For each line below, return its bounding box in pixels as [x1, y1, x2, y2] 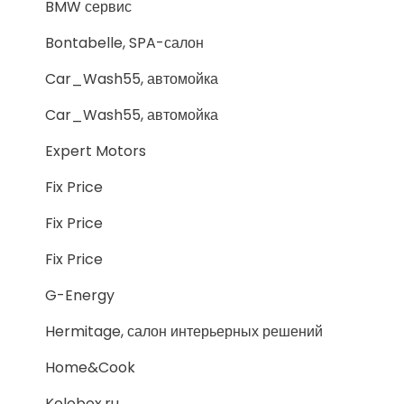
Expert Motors [45, 141, 146, 161]
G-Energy [45, 285, 115, 306]
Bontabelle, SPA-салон [45, 32, 204, 53]
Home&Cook [45, 357, 135, 378]
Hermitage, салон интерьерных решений [45, 321, 323, 342]
